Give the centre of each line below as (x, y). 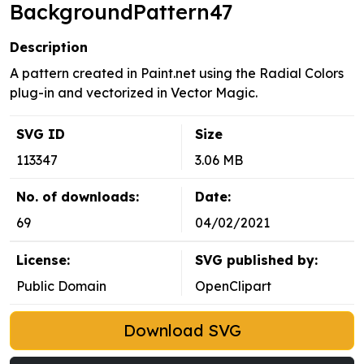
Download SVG (182, 331)
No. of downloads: (78, 197)
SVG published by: (256, 260)
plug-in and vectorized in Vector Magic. (134, 93)
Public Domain (61, 286)
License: (43, 260)
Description (49, 48)
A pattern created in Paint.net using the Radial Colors (177, 74)
